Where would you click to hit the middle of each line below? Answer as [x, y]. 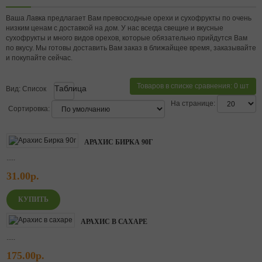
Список [34, 89]
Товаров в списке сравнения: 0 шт [193, 86]
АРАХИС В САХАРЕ [114, 222]
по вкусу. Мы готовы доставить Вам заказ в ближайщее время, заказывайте [131, 48]
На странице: [193, 103]
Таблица [70, 88]
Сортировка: [29, 108]
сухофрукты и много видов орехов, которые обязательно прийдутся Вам [127, 38]
